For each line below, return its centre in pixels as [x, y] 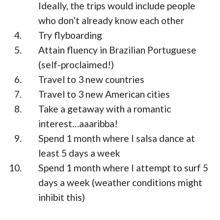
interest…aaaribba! [78, 124]
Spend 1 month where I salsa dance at [117, 138]
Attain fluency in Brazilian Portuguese [118, 50]
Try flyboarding [70, 35]
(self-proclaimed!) [76, 65]
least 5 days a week [80, 153]
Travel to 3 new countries [92, 80]
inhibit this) [62, 197]
